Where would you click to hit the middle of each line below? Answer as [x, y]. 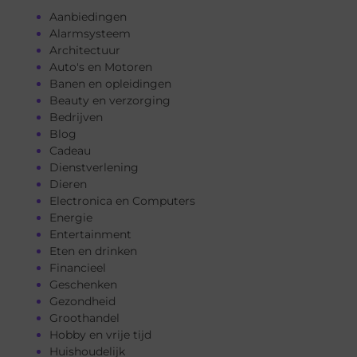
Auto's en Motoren [101, 67]
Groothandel [84, 318]
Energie [71, 218]
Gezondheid [82, 302]
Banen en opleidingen [110, 84]
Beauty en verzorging [110, 101]
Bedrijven [76, 118]
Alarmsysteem [90, 34]
